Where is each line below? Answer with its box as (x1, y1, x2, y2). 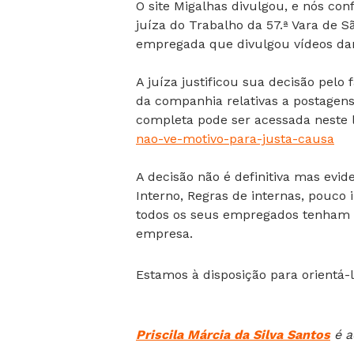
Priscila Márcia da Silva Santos (136, 327, 330, 343)
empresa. (136, 226, 193, 242)
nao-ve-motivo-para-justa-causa (136, 131, 334, 147)
